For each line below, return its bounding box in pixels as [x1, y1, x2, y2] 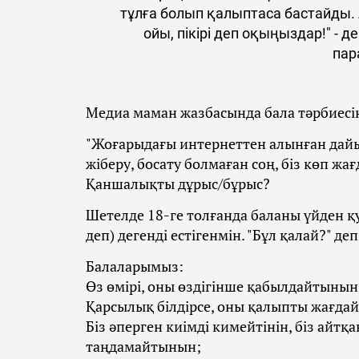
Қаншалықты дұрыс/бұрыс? [86, 174, 270, 194]
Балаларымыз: [86, 256, 184, 276]
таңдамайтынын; [86, 337, 201, 357]
